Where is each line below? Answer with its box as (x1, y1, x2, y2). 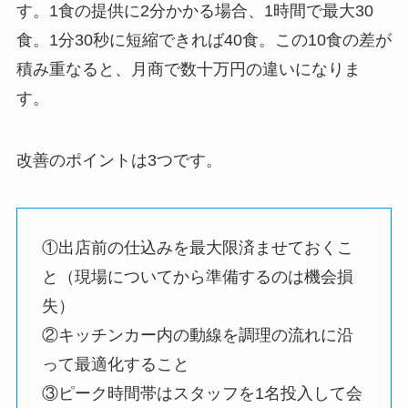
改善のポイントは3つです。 (15, 151, 222, 170)
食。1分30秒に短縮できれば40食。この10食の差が (15, 31, 392, 50)
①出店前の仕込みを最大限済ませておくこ (41, 238, 353, 257)
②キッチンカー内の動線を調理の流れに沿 (41, 325, 353, 344)
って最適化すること (41, 354, 189, 373)
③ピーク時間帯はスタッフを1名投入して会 (41, 383, 362, 403)
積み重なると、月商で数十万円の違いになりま (15, 60, 361, 79)
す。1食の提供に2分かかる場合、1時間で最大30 (15, 2, 373, 21)
